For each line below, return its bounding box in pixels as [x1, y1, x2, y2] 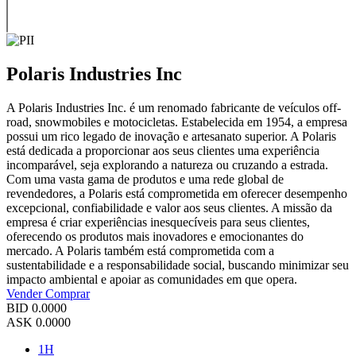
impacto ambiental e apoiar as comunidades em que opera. [6, 272, 297, 286]
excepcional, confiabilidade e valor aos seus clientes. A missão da [6, 200, 332, 215]
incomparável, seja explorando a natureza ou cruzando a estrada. [6, 157, 328, 172]
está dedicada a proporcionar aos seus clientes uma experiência [6, 143, 319, 157]
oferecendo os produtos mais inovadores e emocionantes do [6, 229, 304, 243]
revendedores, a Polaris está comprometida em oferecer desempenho [6, 186, 347, 200]
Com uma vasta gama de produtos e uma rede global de [6, 172, 284, 186]
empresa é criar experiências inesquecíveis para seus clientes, [6, 215, 310, 229]
